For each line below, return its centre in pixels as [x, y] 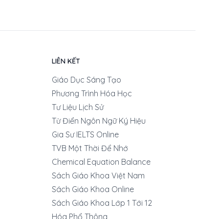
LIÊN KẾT [66, 61]
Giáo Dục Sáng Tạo [87, 80]
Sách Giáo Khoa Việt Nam [98, 175]
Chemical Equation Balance [101, 162]
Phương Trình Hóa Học [92, 93]
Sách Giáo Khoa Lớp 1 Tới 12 [102, 203]
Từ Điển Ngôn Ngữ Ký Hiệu [99, 121]
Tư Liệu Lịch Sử [78, 107]
